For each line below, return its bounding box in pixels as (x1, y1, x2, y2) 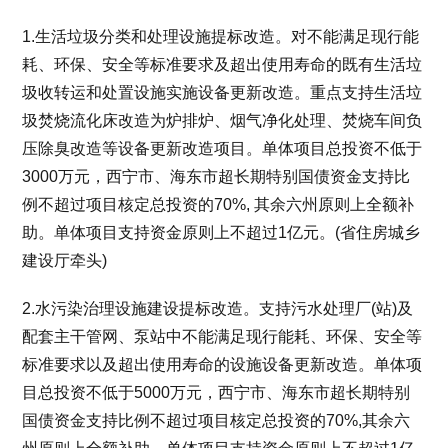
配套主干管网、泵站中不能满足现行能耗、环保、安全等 (22, 328, 423, 345)
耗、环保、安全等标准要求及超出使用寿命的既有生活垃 (22, 56, 423, 73)
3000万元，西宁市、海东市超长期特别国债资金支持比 (22, 168, 411, 185)
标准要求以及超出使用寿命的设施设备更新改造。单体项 (22, 356, 423, 373)
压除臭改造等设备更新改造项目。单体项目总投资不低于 (22, 140, 423, 157)
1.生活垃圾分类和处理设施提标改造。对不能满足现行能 (22, 28, 420, 45)
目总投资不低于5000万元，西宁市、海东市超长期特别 (22, 384, 411, 401)
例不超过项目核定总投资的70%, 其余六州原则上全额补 (22, 196, 415, 213)
